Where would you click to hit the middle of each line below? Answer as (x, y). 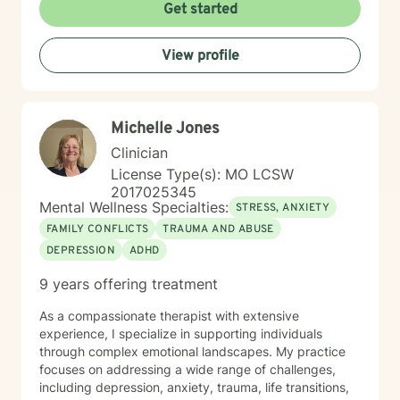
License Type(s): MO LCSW (202, 174)
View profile (200, 56)
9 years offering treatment (129, 284)
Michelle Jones (165, 129)
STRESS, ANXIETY (283, 208)
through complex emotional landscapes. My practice (192, 351)
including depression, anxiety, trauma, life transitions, (194, 387)
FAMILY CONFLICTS (98, 229)
